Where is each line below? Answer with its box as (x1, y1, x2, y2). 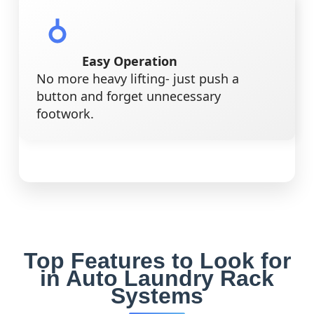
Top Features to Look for (23, 248, 291, 274)
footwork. (36, 105, 94, 123)
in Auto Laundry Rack (40, 266, 274, 292)
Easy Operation (82, 53, 177, 70)
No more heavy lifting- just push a (36, 70, 239, 88)
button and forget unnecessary (36, 88, 221, 105)
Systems (111, 283, 203, 309)
